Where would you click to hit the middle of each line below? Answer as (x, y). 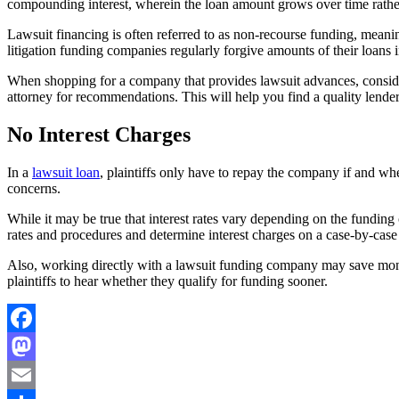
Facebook (35, 346)
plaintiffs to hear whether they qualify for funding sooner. (167, 281)
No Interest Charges (99, 135)
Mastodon (35, 375)
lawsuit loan (66, 173)
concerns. (34, 189)
